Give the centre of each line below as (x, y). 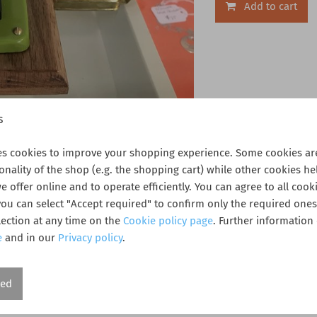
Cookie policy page (168, 221)
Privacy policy (90, 238)
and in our (30, 238)
